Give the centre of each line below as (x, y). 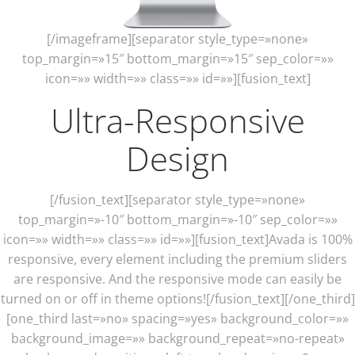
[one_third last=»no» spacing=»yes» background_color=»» (177, 319)
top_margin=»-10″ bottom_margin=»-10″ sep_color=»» (177, 220)
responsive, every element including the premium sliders (177, 260)
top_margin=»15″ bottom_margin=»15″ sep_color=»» (177, 59)
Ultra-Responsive (177, 120)
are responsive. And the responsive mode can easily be (177, 279)
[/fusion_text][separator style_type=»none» (177, 200)
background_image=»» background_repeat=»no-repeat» (177, 339)
